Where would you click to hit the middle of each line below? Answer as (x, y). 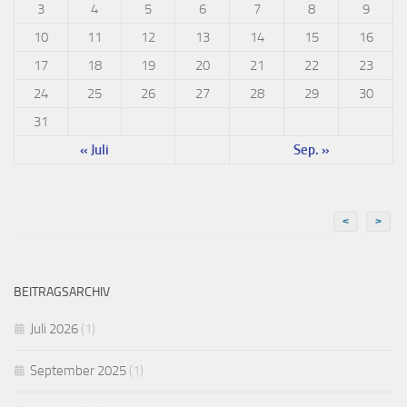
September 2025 (78, 370)
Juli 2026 (54, 328)
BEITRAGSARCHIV (62, 292)
